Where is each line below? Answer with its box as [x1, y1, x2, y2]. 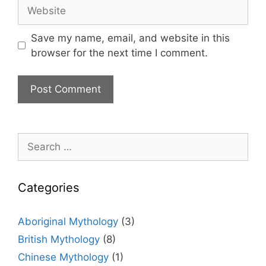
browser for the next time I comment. [30, 46, 208, 59]
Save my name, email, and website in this [30, 31, 230, 44]
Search [17, 134, 50, 146]
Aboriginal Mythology [18, 216, 118, 228]
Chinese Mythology [18, 251, 109, 264]
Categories [18, 180, 79, 195]
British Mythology [18, 233, 100, 246]
